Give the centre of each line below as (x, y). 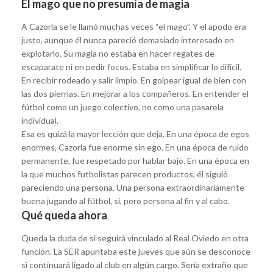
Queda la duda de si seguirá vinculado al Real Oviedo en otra (135, 238)
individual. (40, 120)
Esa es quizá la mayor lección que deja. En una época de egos (135, 133)
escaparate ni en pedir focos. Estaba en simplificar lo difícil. (131, 66)
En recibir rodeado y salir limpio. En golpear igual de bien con (134, 80)
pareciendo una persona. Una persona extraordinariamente (133, 187)
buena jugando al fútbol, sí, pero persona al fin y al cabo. (126, 200)
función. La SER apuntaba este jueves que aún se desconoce (136, 251)
